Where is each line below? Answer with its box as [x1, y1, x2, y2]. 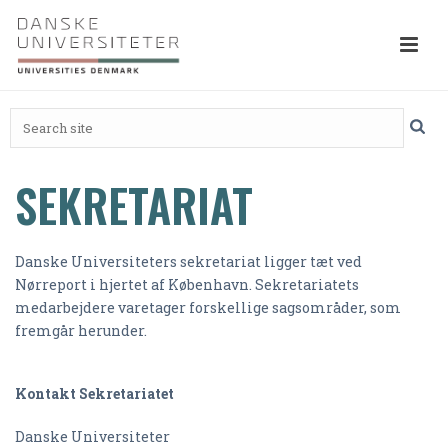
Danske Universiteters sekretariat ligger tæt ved [15, 252, 362, 271]
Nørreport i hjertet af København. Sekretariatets [15, 275, 359, 294]
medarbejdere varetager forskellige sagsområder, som [15, 298, 401, 317]
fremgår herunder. [15, 321, 147, 340]
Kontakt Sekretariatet [15, 384, 174, 403]
